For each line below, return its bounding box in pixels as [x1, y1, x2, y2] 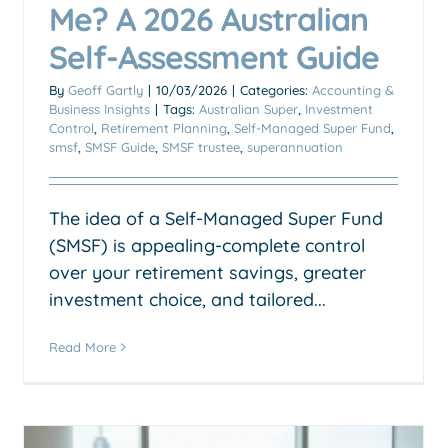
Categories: [240, 81, 312, 98]
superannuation [247, 138, 343, 155]
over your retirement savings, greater [49, 260, 366, 284]
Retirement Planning [101, 119, 227, 136]
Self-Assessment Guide [49, 36, 379, 77]
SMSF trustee [162, 138, 240, 155]
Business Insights [49, 100, 150, 117]
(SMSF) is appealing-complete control [49, 233, 365, 257]
